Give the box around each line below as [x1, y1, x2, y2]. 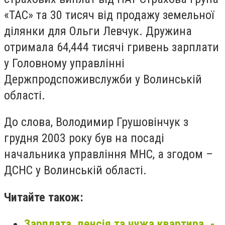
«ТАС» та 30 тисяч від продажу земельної [4, 8, 214, 22]
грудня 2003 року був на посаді [4, 131, 164, 146]
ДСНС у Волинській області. [4, 163, 147, 178]
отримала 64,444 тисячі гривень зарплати [4, 40, 219, 54]
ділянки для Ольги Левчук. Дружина [4, 24, 192, 38]
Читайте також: [4, 190, 83, 204]
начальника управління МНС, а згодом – [4, 147, 213, 162]
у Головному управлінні [4, 56, 125, 70]
